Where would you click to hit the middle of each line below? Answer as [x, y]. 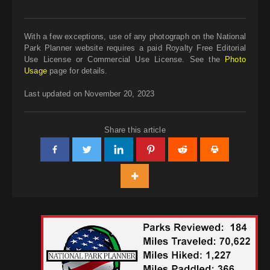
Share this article [135, 130]
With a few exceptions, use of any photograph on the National [135, 36]
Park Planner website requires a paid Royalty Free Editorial [135, 48]
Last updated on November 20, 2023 [89, 93]
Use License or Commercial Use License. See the [125, 59]
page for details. [77, 71]
